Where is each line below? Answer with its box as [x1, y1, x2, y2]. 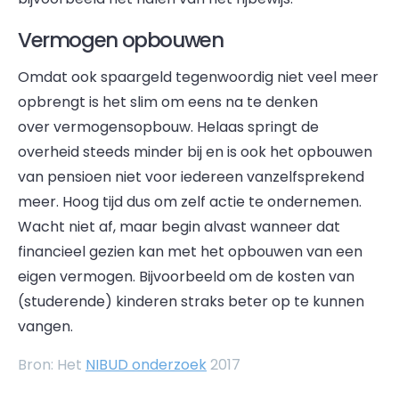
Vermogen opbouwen [18, 26, 224, 54]
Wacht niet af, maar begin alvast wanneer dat [18, 216, 340, 237]
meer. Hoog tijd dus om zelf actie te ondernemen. [18, 191, 365, 212]
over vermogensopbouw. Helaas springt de [18, 117, 319, 137]
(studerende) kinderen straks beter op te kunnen [18, 291, 364, 312]
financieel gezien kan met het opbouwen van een [18, 241, 362, 262]
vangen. [18, 316, 73, 337]
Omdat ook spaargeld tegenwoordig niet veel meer [18, 67, 379, 87]
